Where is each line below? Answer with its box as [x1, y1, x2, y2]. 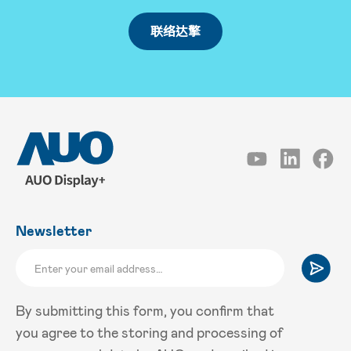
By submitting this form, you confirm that [16, 302, 274, 320]
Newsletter [16, 222, 92, 240]
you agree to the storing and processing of [16, 324, 283, 342]
